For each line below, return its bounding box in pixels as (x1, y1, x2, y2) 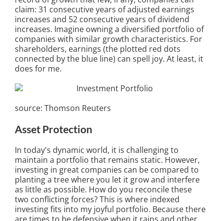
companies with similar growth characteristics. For (15, 34, 202, 45)
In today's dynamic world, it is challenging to (15, 145, 179, 156)
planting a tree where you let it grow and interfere (15, 174, 200, 185)
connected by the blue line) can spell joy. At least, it (15, 53, 203, 65)
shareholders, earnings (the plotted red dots (15, 43, 181, 55)
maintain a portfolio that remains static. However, (15, 154, 200, 166)
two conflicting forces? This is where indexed (15, 194, 180, 205)
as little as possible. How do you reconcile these (15, 184, 192, 195)
